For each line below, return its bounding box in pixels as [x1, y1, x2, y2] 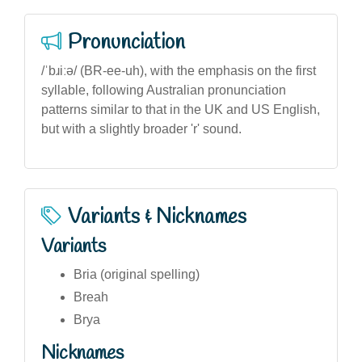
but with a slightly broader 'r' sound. [41, 121, 242, 136]
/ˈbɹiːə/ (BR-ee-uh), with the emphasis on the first [41, 63, 316, 78]
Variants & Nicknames [68, 203, 246, 231]
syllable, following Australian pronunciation [41, 82, 286, 97]
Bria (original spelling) [74, 267, 200, 281]
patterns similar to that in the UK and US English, [41, 102, 320, 116]
